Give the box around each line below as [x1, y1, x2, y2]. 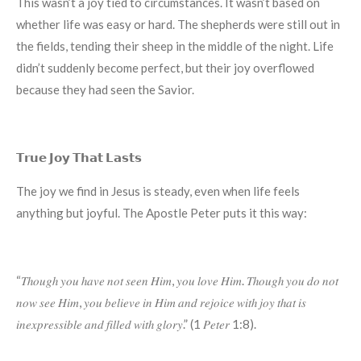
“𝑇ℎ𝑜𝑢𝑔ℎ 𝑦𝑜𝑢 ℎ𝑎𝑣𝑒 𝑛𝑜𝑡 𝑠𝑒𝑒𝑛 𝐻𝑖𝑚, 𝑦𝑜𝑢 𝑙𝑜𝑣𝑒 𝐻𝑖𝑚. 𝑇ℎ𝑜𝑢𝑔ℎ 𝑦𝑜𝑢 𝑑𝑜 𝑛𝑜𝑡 [16, 272, 338, 288]
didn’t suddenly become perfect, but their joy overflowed [16, 60, 314, 75]
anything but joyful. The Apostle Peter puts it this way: [16, 205, 307, 220]
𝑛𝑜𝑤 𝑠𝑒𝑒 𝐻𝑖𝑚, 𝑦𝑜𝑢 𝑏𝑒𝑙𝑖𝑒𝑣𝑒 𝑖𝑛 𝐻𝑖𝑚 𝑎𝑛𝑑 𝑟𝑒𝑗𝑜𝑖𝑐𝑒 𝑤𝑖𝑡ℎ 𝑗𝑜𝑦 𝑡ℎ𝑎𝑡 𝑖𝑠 [16, 294, 306, 309]
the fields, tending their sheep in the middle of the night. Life [16, 38, 334, 53]
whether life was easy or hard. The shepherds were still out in [16, 16, 340, 31]
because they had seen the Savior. [16, 81, 194, 97]
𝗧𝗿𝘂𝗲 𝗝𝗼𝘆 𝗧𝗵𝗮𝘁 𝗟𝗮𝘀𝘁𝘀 [16, 149, 142, 164]
